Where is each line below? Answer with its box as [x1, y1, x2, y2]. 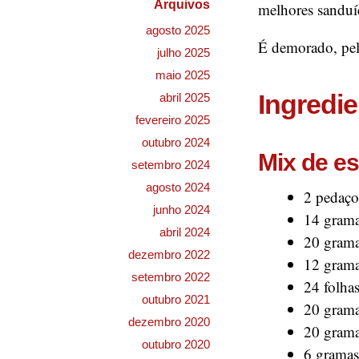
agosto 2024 [146, 180, 210, 194]
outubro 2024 [142, 135, 210, 149]
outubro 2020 [142, 337, 210, 351]
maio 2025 [155, 68, 210, 82]
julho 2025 [157, 46, 210, 59]
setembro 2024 [131, 158, 210, 171]
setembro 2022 [131, 270, 210, 284]
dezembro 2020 [128, 315, 210, 329]
